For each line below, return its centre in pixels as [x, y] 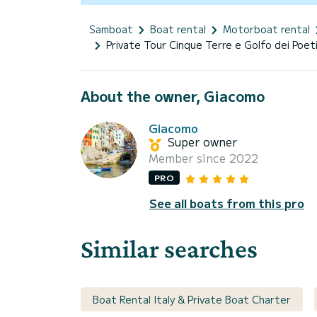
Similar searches [169, 248]
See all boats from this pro [227, 203]
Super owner [202, 141]
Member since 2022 [203, 157]
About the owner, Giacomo [173, 96]
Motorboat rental [266, 29]
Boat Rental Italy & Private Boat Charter [192, 299]
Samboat [111, 29]
